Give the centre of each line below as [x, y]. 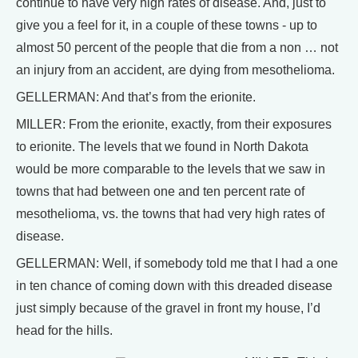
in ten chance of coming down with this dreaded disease [174, 286]
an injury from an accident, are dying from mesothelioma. [175, 70]
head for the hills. [64, 330]
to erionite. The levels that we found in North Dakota [162, 147]
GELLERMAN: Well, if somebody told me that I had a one [177, 263]
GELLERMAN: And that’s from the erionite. [136, 97]
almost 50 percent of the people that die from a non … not [177, 48]
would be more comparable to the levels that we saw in [171, 169]
